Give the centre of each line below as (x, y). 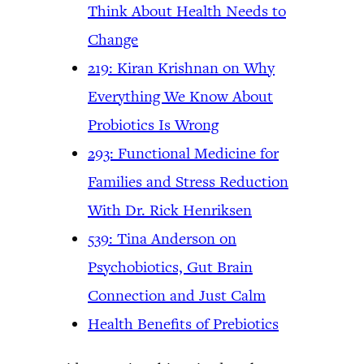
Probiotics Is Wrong (153, 125)
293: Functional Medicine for (183, 153)
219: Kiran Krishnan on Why (181, 68)
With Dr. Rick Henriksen (170, 210)
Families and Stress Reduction (188, 182)
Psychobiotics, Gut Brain (170, 267)
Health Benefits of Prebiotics (183, 324)
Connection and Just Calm (177, 295)
